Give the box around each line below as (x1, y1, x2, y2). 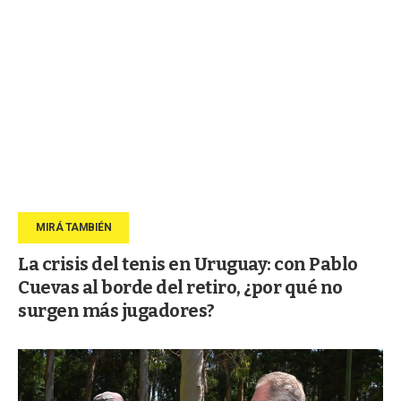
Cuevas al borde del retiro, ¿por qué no (18, 276, 343, 298)
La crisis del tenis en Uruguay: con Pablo (18, 252, 358, 275)
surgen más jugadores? (18, 299, 215, 321)
